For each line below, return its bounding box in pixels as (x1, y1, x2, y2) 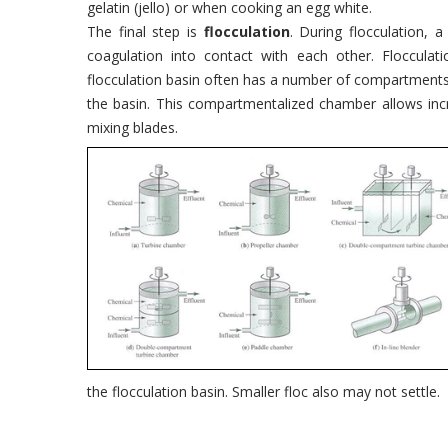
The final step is (87, 22, 204, 41)
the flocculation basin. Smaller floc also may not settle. (87, 382, 440, 401)
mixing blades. (87, 118, 178, 137)
